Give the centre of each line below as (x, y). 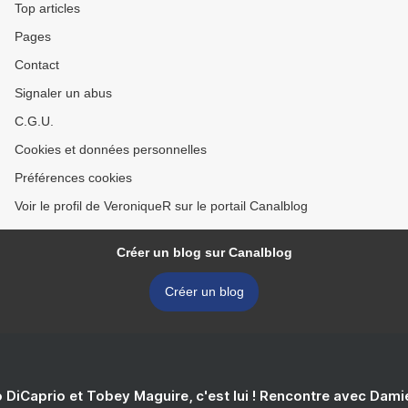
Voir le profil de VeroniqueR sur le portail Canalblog (161, 206)
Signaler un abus (63, 93)
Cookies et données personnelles (111, 149)
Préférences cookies (73, 178)
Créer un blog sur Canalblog (204, 252)
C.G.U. (34, 121)
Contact (37, 65)
